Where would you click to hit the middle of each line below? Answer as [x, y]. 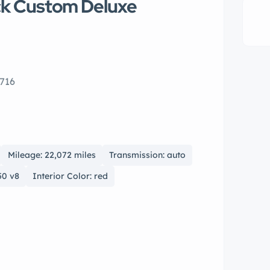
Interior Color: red [70, 176]
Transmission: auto [147, 155]
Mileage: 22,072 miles [52, 155]
